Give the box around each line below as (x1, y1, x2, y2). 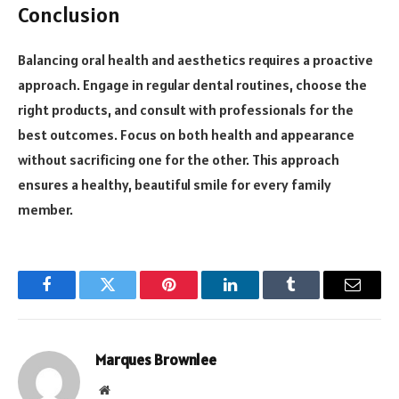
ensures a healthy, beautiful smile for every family (18, 175, 331, 193)
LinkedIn (228, 289, 288, 306)
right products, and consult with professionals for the (18, 100, 354, 118)
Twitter (106, 289, 153, 306)
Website (109, 382, 149, 395)
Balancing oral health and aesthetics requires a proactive (18, 50, 373, 69)
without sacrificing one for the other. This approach (18, 150, 339, 168)
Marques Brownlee (95, 349, 216, 370)
